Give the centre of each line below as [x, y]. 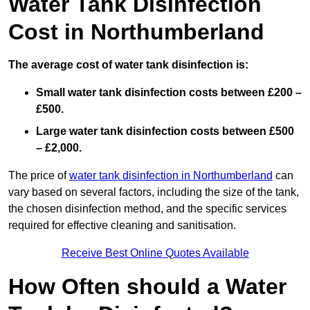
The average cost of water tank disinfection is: [128, 65]
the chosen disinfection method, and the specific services [147, 209]
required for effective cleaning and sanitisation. [122, 226]
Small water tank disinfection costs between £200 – [169, 93]
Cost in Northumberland [136, 32]
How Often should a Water [147, 287]
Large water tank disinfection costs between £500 [165, 131]
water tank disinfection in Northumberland [171, 176]
